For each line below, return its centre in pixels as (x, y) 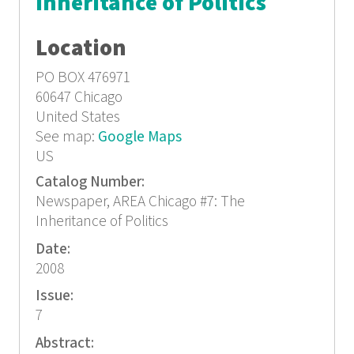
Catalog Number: (91, 183)
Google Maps (139, 137)
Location (81, 48)
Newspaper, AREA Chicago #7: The (140, 202)
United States (77, 117)
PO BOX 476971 (83, 77)
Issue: (56, 296)
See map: (66, 137)
